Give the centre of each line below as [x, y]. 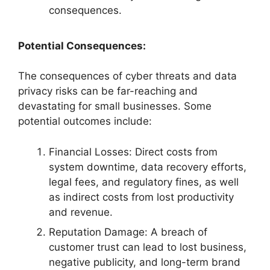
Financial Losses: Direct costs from [133, 152]
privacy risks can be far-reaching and [108, 91]
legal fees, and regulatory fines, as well [144, 182]
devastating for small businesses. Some [115, 106]
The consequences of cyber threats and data [127, 76]
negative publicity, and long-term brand [145, 262]
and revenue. [81, 212]
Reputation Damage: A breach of [128, 232]
